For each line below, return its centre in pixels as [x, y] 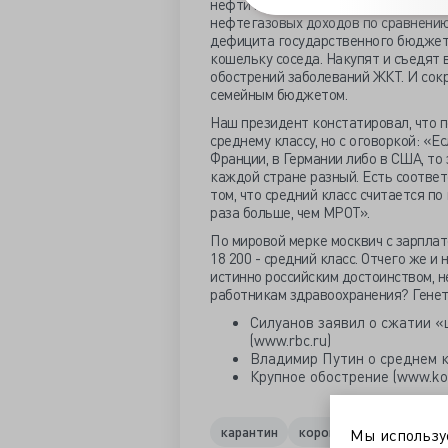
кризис [419, 430]
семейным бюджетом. [278, 94]
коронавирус [338, 430]
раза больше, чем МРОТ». [290, 212]
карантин [249, 430]
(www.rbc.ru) [290, 340]
